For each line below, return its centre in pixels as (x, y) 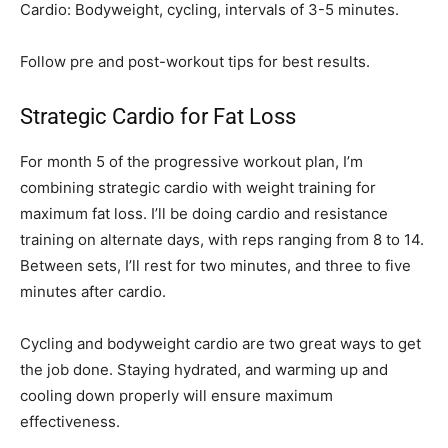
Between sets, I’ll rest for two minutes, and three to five (215, 266)
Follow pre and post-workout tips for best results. (195, 62)
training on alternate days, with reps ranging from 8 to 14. (222, 240)
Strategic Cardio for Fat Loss (158, 117)
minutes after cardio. (93, 292)
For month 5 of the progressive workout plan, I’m (191, 162)
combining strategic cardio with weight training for (198, 188)
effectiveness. (70, 422)
